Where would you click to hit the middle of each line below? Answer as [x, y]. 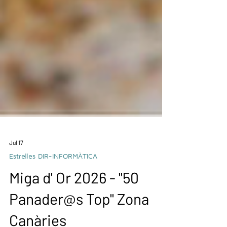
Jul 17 [16, 155]
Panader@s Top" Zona [79, 211]
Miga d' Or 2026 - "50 [74, 190]
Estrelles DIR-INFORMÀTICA [53, 168]
